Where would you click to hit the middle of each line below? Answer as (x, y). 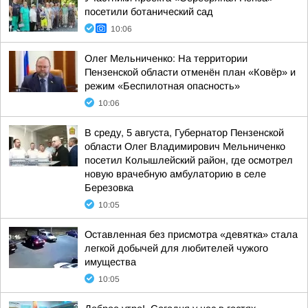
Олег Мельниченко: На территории (166, 58)
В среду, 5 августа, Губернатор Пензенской (184, 133)
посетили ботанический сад (149, 12)
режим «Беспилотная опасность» (162, 86)
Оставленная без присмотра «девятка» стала (191, 234)
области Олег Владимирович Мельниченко (185, 146)
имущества (110, 262)
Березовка (109, 188)
